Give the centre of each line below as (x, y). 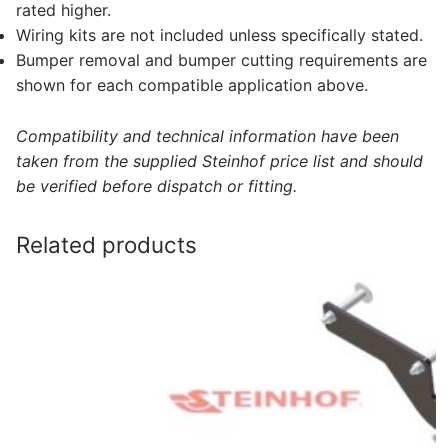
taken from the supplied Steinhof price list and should (219, 160)
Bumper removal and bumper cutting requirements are (221, 59)
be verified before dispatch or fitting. (156, 185)
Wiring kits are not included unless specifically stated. (219, 34)
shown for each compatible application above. (192, 84)
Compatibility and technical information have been (207, 135)
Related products (106, 244)
